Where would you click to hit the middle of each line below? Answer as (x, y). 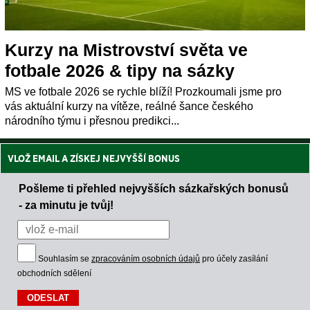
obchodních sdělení (54, 273)
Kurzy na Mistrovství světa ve (126, 49)
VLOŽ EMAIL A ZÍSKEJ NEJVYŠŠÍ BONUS (94, 158)
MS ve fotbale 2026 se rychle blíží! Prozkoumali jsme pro (143, 91)
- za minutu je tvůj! (66, 204)
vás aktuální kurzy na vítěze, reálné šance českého (129, 106)
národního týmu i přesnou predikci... (92, 120)
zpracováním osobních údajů (146, 258)
